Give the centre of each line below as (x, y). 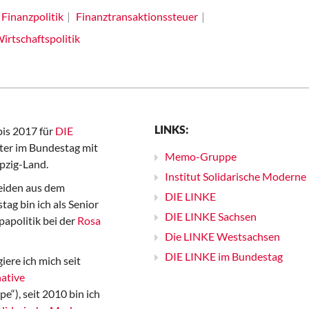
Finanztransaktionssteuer (137, 16)
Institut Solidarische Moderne (236, 176)
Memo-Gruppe (201, 156)
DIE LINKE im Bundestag (224, 256)
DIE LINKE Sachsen (211, 216)
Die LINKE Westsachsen (222, 236)
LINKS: (171, 129)
